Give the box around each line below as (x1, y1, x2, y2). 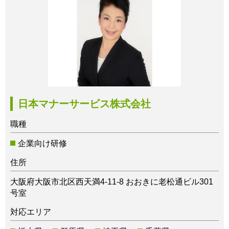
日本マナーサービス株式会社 (18, 98, 151, 110)
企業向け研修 (18, 139, 67, 148)
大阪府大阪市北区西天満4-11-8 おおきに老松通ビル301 (10, 177, 213, 187)
